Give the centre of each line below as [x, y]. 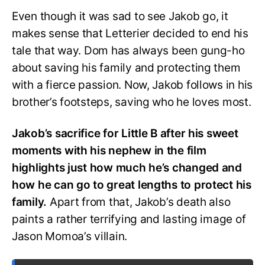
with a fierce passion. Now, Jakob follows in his [132, 85]
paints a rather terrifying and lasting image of [129, 219]
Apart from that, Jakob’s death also [139, 202]
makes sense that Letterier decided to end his [130, 34]
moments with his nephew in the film [109, 151]
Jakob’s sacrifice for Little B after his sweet [125, 134]
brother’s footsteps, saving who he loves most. [132, 102]
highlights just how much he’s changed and [127, 168]
